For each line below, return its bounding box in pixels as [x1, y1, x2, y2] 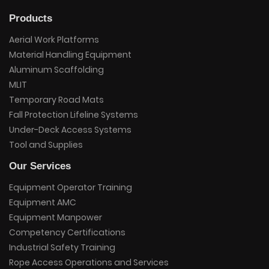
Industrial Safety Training [9, 241, 115, 254]
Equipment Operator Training [9, 181, 132, 194]
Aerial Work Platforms [9, 34, 99, 46]
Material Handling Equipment [9, 49, 131, 61]
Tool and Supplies [9, 139, 83, 151]
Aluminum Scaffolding [9, 64, 104, 76]
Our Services [9, 160, 71, 172]
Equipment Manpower [9, 211, 102, 224]
